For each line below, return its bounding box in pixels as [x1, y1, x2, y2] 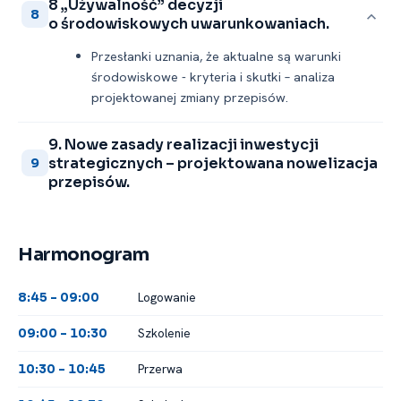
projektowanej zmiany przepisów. [91, 88, 288, 106]
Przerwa [138, 361, 183, 378]
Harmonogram [18, 243, 149, 266]
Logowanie [138, 289, 196, 306]
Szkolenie [138, 325, 191, 342]
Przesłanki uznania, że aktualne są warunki [91, 47, 341, 64]
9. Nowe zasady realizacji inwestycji [48, 134, 319, 154]
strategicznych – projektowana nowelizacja [48, 153, 378, 173]
